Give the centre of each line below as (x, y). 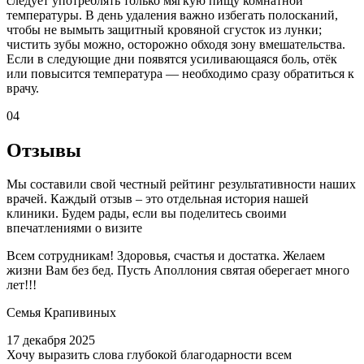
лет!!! (22, 285)
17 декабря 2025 (51, 340)
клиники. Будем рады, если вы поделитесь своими (147, 214)
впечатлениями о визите (74, 228)
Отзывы (44, 150)
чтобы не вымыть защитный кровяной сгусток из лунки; (164, 29)
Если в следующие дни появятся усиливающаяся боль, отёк (172, 58)
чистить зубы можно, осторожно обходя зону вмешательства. (176, 44)
